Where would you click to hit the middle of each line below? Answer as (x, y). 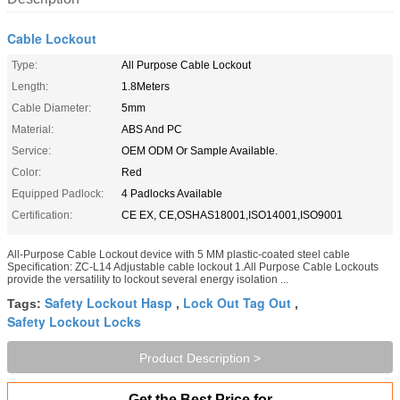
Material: (33, 129)
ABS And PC (152, 129)
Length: (30, 86)
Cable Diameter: (51, 108)
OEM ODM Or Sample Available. (200, 150)
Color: (26, 172)
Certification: (42, 215)
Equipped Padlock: (58, 193)
